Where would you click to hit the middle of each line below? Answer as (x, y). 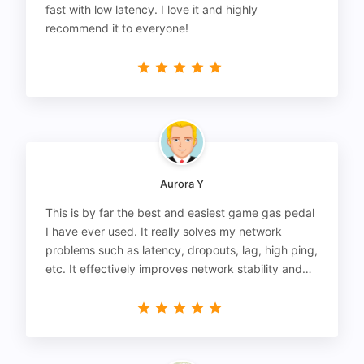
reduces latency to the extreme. (130, 287)
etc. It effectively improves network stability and (174, 268)
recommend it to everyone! (117, 28)
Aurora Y (182, 183)
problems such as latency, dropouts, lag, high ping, (182, 249)
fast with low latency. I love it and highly (152, 9)
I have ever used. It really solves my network (164, 231)
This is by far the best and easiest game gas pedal (180, 212)
